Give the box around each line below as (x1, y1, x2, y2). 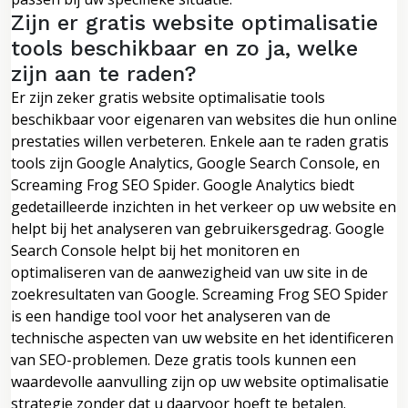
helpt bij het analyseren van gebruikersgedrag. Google (11, 218, 384, 239)
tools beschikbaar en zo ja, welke (11, 35, 358, 61)
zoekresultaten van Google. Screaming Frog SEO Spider (11, 283, 388, 304)
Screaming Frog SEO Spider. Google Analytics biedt (11, 174, 354, 195)
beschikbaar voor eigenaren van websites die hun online (11, 108, 397, 129)
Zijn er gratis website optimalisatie (11, 9, 378, 36)
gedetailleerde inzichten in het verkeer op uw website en (11, 196, 396, 217)
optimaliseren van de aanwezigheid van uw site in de (11, 261, 368, 282)
